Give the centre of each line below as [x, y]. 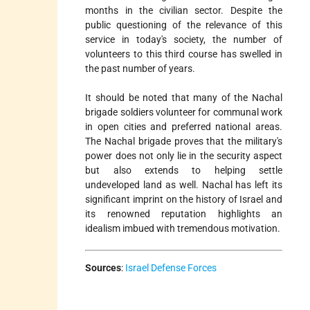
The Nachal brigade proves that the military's [184, 142]
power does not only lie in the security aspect [184, 156]
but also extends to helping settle [184, 171]
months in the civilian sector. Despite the [184, 11]
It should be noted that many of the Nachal [184, 98]
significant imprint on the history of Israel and [184, 200]
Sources [103, 268]
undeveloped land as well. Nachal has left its [184, 185]
